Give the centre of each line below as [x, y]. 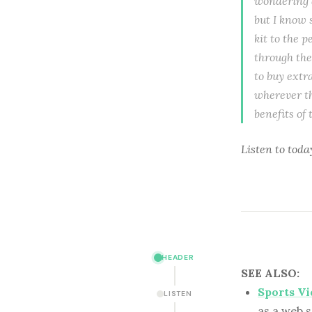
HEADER [178, 257]
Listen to [264, 149]
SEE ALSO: [270, 273]
